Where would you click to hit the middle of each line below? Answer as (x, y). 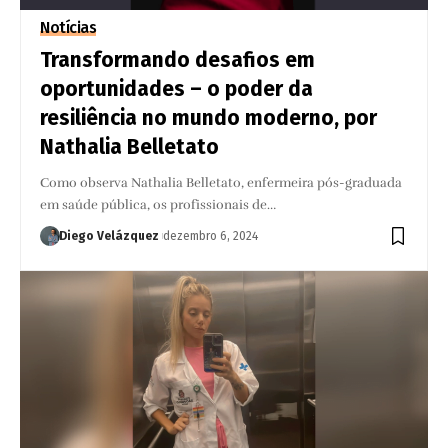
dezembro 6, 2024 (211, 235)
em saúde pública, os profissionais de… (158, 204)
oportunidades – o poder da (177, 88)
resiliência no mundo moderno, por (209, 117)
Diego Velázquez (109, 235)
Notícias (68, 27)
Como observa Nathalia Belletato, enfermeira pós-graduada (221, 182)
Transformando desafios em (178, 59)
